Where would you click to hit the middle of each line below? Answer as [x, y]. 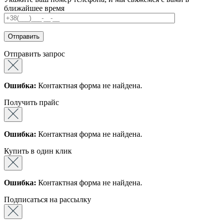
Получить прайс [31, 102]
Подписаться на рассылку [48, 199]
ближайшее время [34, 8]
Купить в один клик [38, 151]
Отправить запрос [34, 54]
